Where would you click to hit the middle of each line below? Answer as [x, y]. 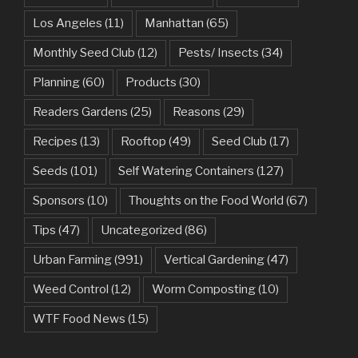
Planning [56, 82]
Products [151, 82]
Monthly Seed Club [84, 52]
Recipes [55, 141]
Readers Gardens [80, 111]
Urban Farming [72, 259]
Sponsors [59, 200]
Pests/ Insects [219, 52]
